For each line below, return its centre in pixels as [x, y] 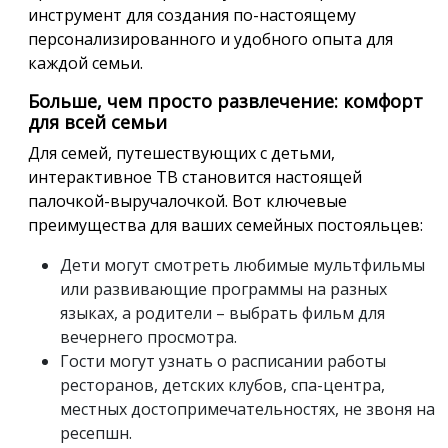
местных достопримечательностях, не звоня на [247, 408]
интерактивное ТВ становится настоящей [195, 176]
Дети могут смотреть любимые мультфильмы [242, 264]
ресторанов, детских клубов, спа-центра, [222, 384]
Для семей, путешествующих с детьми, [181, 152]
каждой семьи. [85, 62]
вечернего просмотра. [148, 336]
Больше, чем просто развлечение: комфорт [225, 100]
